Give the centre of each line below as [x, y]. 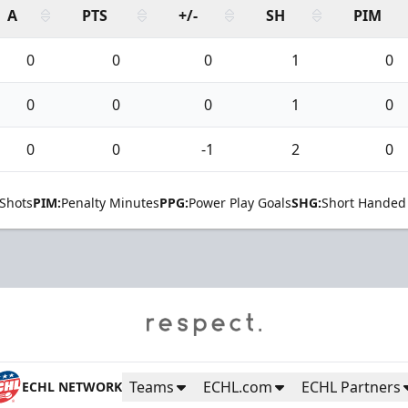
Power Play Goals [240, 202]
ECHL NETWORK [72, 386]
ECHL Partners [351, 387]
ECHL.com [238, 387]
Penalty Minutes [110, 202]
